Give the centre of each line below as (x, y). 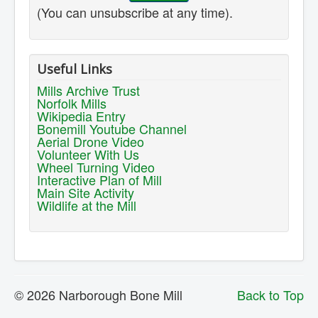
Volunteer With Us (88, 154)
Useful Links (75, 69)
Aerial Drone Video (91, 142)
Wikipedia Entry (81, 116)
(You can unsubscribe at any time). (135, 12)
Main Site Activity (86, 193)
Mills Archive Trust (88, 91)
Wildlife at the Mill (87, 205)
